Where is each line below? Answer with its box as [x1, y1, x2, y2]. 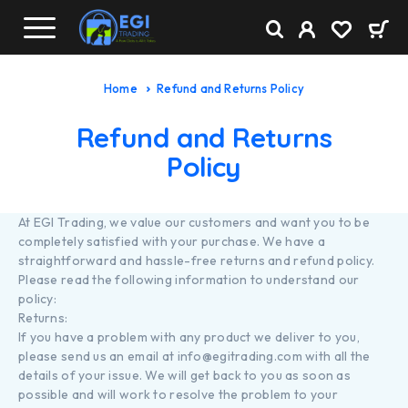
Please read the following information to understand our [18, 271, 360, 288]
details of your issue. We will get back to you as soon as [18, 367, 351, 383]
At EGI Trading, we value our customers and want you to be [18, 214, 370, 230]
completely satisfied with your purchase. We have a [18, 233, 325, 250]
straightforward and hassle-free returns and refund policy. [18, 252, 375, 269]
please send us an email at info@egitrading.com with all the [18, 348, 371, 364]
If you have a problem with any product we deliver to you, [18, 329, 360, 345]
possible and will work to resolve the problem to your [18, 386, 338, 403]
